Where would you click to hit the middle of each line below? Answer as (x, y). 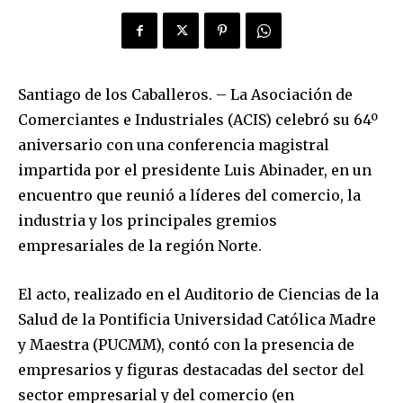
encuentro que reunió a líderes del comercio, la (189, 196)
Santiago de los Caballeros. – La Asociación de (185, 95)
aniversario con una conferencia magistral (174, 145)
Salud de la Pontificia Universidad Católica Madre (197, 320)
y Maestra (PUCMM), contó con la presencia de (186, 345)
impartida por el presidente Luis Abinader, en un (195, 170)
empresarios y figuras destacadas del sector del (191, 370)
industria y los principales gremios (148, 221)
